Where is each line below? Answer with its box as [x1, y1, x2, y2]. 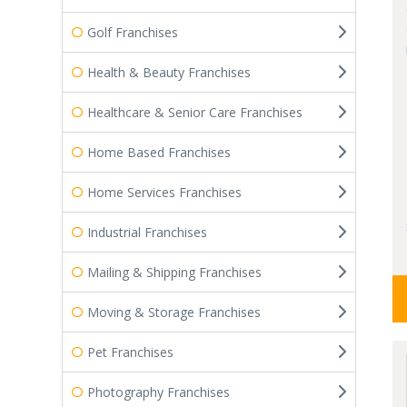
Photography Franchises [87, 382, 230, 401]
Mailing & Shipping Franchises [87, 263, 262, 281]
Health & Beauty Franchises [87, 63, 251, 81]
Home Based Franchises [87, 143, 231, 161]
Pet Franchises [87, 342, 174, 361]
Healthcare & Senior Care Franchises [87, 103, 303, 121]
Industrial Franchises [87, 223, 207, 241]
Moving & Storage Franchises [87, 303, 261, 321]
